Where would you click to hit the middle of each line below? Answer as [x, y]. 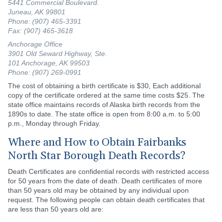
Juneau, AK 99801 [37, 12]
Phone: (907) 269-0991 [45, 72]
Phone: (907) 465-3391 [45, 21]
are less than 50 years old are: [56, 209]
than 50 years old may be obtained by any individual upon [98, 190]
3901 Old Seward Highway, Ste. [57, 53]
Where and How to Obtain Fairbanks [97, 142]
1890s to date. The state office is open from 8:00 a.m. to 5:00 [104, 114]
